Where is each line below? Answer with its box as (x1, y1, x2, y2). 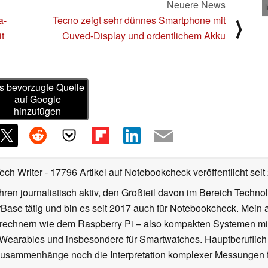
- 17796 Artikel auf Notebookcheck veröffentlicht (45, 165, 248, 179)
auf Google (14, 92, 61, 106)
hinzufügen (14, 104, 62, 118)
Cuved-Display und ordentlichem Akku (62, 28, 226, 42)
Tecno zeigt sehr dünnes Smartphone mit (53, 13, 226, 27)
